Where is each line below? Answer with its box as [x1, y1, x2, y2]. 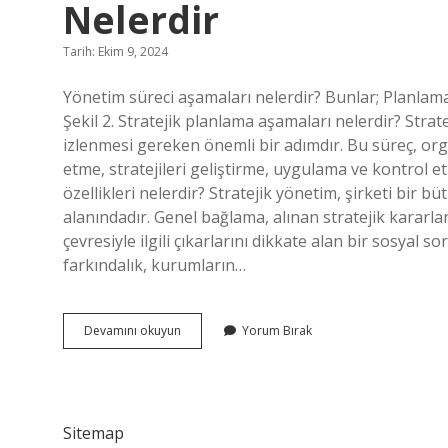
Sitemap [63, 422, 124, 444]
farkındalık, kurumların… [63, 254, 246, 276]
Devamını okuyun [84, 322, 181, 339]
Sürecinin [180, 357, 231, 374]
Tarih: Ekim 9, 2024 [63, 43, 168, 60]
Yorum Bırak [242, 322, 312, 339]
